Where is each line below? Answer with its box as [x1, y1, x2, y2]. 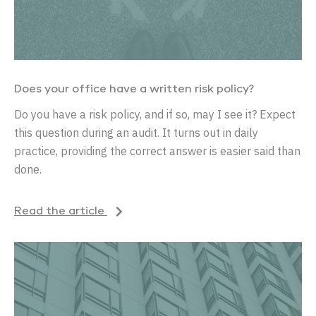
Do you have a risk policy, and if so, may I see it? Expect [14, 107, 296, 121]
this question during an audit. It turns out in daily [14, 125, 258, 140]
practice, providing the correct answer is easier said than [14, 143, 300, 158]
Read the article [14, 205, 107, 217]
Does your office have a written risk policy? [14, 83, 254, 95]
